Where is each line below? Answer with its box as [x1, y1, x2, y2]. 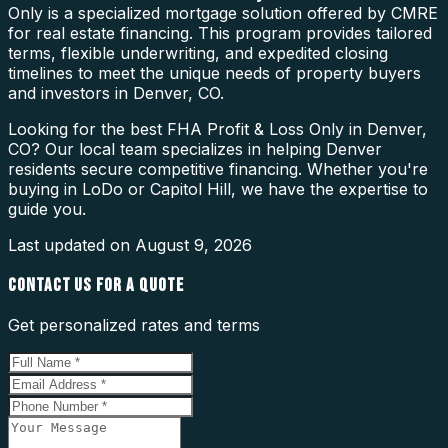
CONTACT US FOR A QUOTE [8, 273, 184, 297]
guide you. [8, 198, 86, 219]
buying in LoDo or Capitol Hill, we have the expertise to [8, 178, 428, 199]
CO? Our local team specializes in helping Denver [8, 138, 382, 159]
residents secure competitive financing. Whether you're [8, 158, 428, 179]
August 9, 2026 [135, 234, 252, 255]
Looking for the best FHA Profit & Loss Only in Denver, [8, 118, 427, 139]
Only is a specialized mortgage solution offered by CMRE [8, 2, 438, 23]
